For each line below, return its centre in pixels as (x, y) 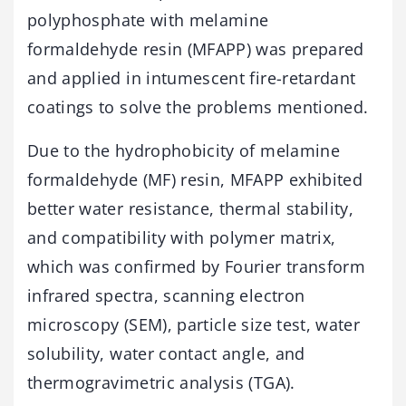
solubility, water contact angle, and (166, 353)
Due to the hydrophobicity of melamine (184, 150)
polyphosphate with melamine (148, 19)
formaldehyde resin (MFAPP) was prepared (196, 48)
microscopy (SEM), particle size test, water (194, 324)
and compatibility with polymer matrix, (182, 237)
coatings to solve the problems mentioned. (198, 106)
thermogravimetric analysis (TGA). (161, 382)
